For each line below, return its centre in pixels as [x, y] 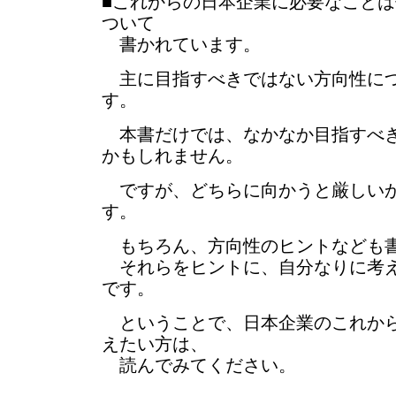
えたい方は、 [155, 344]
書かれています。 [181, 44]
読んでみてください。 [199, 365]
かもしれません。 [172, 156]
